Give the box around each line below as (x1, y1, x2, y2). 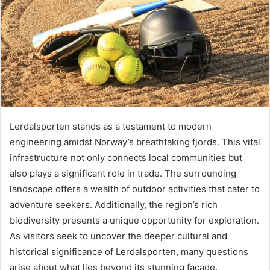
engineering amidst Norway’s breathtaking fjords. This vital (10, 136, 260, 148)
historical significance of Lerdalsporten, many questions (10, 245, 248, 257)
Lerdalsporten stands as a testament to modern (10, 120, 212, 132)
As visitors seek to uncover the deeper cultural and (10, 230, 227, 242)
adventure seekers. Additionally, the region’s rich (10, 198, 218, 210)
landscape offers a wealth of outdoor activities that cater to (10, 183, 260, 195)
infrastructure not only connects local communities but (10, 151, 242, 163)
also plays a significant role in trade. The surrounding (10, 167, 236, 179)
